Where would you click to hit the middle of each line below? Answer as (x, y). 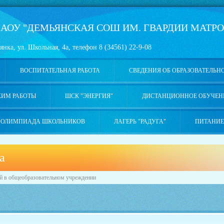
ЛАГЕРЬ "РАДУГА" (140, 121)
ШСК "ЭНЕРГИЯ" (89, 96)
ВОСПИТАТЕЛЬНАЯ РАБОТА (60, 70)
